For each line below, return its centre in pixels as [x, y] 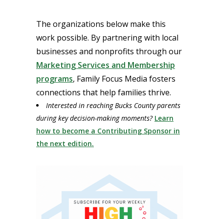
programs [55, 79]
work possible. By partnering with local [107, 38]
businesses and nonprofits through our [109, 52]
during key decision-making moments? [95, 118]
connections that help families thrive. [104, 93]
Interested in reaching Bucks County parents [113, 106]
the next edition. [65, 144]
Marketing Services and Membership [106, 65]
